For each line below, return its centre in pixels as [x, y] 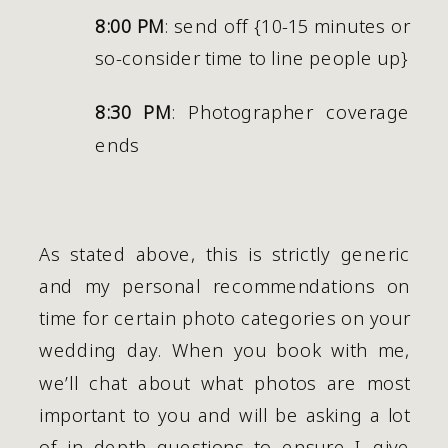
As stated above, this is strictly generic [225, 253]
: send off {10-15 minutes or [287, 24]
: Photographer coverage [291, 111]
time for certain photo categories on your [225, 317]
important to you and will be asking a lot [225, 414]
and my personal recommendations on [225, 285]
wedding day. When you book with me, [225, 349]
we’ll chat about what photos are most [225, 381]
